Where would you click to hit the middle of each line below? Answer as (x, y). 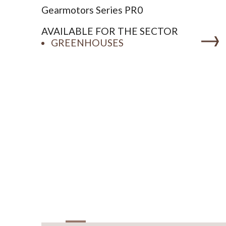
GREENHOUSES (88, 43)
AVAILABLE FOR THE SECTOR (110, 31)
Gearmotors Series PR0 (92, 10)
